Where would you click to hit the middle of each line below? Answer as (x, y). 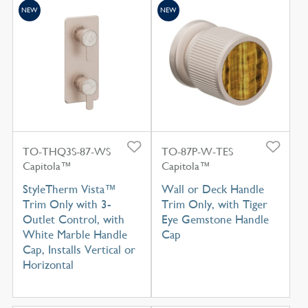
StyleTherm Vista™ (69, 189)
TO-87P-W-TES (197, 152)
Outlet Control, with (73, 220)
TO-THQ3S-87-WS (66, 152)
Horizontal (48, 265)
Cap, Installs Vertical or (79, 250)
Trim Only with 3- (67, 205)
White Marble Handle (75, 235)
